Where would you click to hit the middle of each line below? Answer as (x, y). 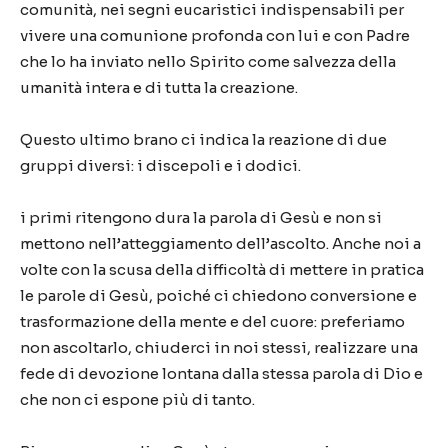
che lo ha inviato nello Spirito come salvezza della (208, 61)
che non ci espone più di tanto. (137, 399)
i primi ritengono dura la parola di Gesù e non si (201, 217)
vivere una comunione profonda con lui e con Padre (215, 35)
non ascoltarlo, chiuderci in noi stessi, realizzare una (219, 347)
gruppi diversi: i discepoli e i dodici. (160, 165)
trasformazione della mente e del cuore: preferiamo (212, 321)
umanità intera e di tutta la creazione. (159, 87)
